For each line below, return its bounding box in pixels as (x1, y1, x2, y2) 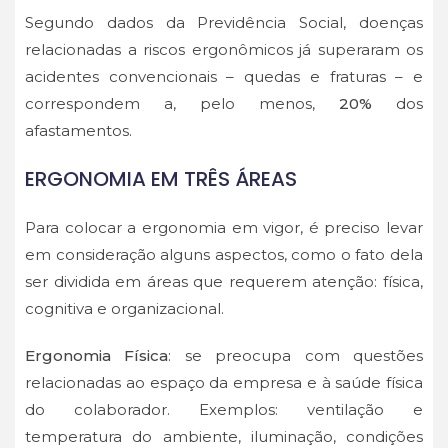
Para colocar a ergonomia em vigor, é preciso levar (25, 218, 423, 238)
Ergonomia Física (25, 346, 169, 366)
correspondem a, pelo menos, (25, 94, 339, 114)
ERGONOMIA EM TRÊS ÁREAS (25, 165, 297, 194)
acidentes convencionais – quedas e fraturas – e (25, 67, 423, 87)
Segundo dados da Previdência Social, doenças (25, 13, 423, 33)
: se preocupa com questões (168, 346, 424, 366)
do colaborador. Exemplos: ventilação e (25, 400, 423, 420)
